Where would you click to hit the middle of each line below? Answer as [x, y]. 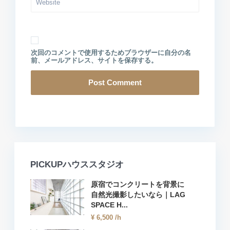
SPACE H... [109, 205]
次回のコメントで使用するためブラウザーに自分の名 [111, 53]
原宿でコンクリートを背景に [138, 184]
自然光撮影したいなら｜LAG [138, 195]
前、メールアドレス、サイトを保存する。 [94, 60]
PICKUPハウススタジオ [77, 165]
